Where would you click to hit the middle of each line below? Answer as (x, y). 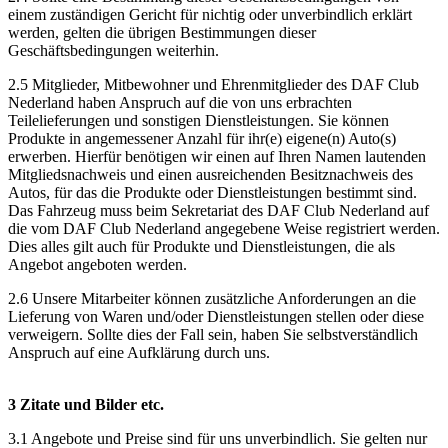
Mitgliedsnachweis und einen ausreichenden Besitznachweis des (210, 174)
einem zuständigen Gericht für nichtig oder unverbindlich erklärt (210, 14)
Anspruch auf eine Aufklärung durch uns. (139, 352)
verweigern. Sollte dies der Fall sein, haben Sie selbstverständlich (213, 334)
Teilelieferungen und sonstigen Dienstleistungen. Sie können (198, 120)
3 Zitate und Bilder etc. (86, 404)
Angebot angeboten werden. (97, 264)
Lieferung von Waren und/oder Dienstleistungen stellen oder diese (216, 316)
